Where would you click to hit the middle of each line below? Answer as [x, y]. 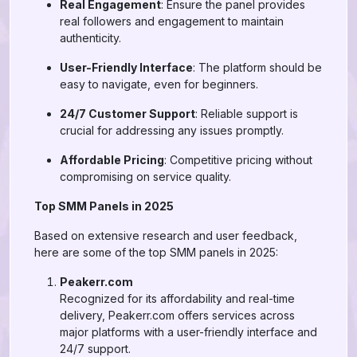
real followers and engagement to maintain [172, 21]
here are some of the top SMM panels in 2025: [156, 252]
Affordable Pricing [112, 160]
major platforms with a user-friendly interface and [188, 332]
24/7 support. [95, 349]
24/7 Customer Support [127, 114]
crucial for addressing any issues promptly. [172, 130]
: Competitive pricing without [238, 160]
